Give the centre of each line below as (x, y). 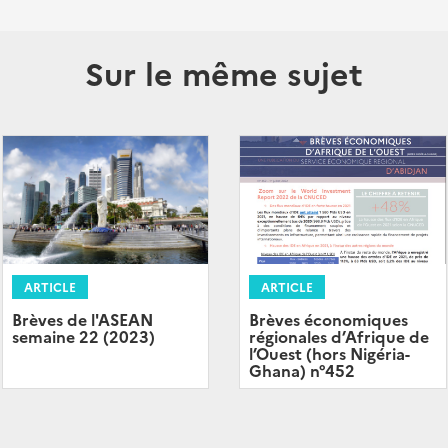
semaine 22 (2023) (83, 336)
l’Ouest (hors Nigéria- (329, 353)
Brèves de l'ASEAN (82, 319)
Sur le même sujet (224, 72)
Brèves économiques (328, 319)
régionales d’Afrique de (339, 336)
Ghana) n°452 (302, 370)
